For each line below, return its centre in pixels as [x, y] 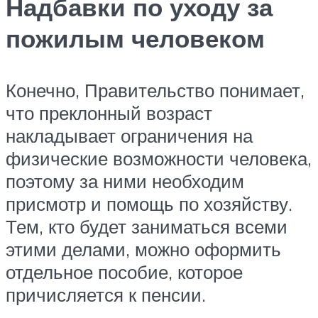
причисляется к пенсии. [106, 294]
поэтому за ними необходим [125, 181]
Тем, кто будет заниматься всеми [147, 226]
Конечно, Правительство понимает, [155, 90]
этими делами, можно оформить [143, 249]
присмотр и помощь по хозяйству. [149, 203]
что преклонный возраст [109, 113]
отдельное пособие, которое [124, 272]
